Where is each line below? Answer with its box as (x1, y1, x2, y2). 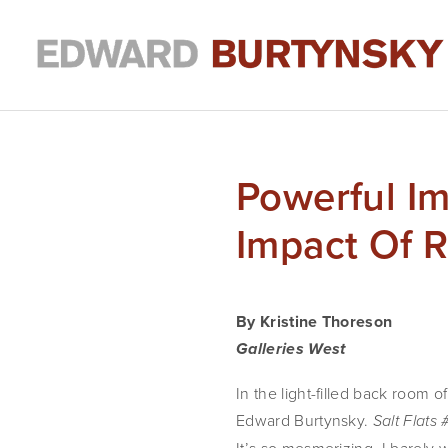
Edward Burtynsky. (236, 409, 373, 431)
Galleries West (236, 340, 346, 360)
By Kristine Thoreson (236, 310, 393, 333)
